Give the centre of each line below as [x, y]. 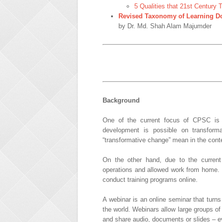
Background [121, 100]
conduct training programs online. [150, 179]
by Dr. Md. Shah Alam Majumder [165, 26]
